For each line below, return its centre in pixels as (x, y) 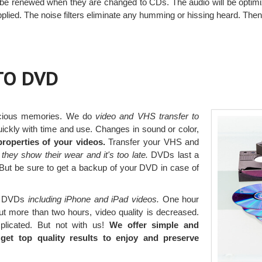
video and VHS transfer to (147, 116)
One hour (179, 199)
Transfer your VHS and (152, 142)
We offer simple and (154, 225)
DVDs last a (173, 154)
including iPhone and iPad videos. (93, 199)
